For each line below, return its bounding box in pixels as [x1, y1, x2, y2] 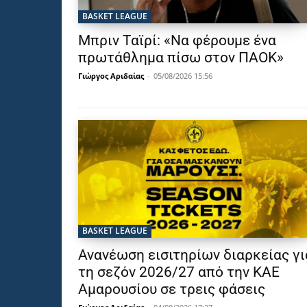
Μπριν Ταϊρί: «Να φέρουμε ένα [78, 32, 276, 49]
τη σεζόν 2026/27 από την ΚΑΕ [78, 264, 280, 281]
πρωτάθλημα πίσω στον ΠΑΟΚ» [78, 49, 284, 66]
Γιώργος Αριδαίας [78, 71, 144, 82]
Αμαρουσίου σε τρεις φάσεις [78, 281, 265, 298]
